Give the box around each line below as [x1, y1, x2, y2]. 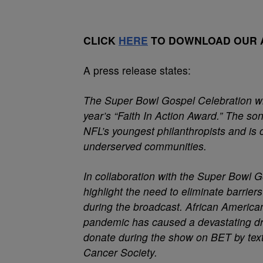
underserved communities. [83, 139, 207, 153]
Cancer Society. [83, 245, 157, 259]
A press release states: [83, 63, 191, 77]
